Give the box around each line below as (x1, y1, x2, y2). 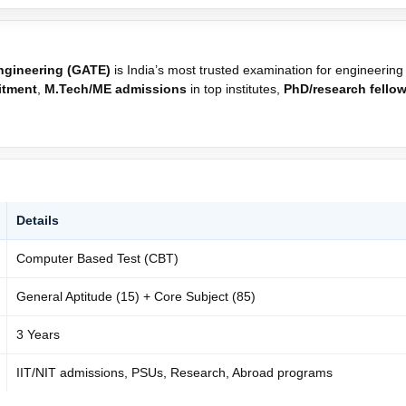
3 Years (16, 326, 60, 342)
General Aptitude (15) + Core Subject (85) (16, 288, 256, 304)
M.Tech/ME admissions (44, 81, 187, 96)
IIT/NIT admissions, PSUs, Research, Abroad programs (16, 364, 333, 380)
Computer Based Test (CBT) (16, 250, 179, 266)
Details (16, 212, 59, 227)
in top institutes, (187, 81, 284, 96)
